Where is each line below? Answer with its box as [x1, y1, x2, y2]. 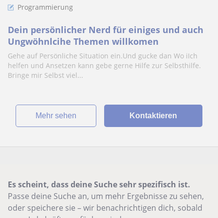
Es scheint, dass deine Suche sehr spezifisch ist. [8, 179, 190, 190]
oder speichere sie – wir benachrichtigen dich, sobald [8, 202, 202, 213]
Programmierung [18, 2, 73, 12]
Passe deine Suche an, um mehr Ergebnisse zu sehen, [8, 191, 204, 201]
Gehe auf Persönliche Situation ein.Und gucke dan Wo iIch [8, 51, 198, 60]
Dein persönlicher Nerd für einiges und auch [8, 24, 203, 36]
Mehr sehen [41, 111, 76, 120]
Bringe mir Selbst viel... [8, 71, 83, 80]
